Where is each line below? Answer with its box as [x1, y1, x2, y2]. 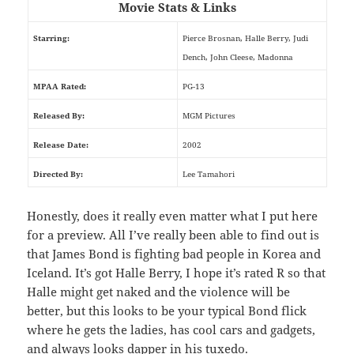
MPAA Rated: [32, 81, 86, 92]
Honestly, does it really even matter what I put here [27, 208, 318, 224]
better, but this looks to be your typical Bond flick [27, 303, 307, 319]
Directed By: [32, 168, 83, 180]
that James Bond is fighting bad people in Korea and [27, 246, 322, 262]
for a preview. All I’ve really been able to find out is [27, 227, 320, 243]
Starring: [32, 32, 70, 44]
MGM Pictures [182, 110, 235, 122]
